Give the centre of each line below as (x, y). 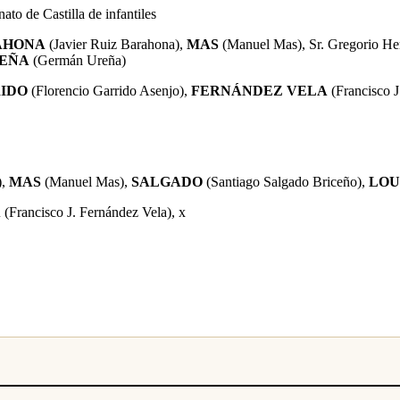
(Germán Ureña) (78, 60)
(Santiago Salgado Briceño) (282, 181)
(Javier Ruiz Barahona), (114, 44)
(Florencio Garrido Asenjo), (111, 90)
